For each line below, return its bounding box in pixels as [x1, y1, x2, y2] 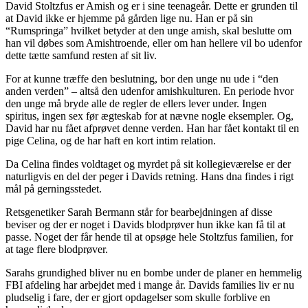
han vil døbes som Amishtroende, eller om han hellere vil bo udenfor [5, 36, 302, 49]
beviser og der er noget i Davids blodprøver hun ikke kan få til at [5, 218, 285, 230]
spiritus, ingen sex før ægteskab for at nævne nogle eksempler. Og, [5, 109, 294, 122]
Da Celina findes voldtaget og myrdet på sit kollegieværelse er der [5, 157, 291, 170]
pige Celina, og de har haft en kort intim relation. [5, 134, 216, 146]
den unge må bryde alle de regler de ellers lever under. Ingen [5, 97, 267, 109]
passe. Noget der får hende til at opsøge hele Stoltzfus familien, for [5, 230, 293, 243]
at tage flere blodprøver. [5, 243, 111, 255]
